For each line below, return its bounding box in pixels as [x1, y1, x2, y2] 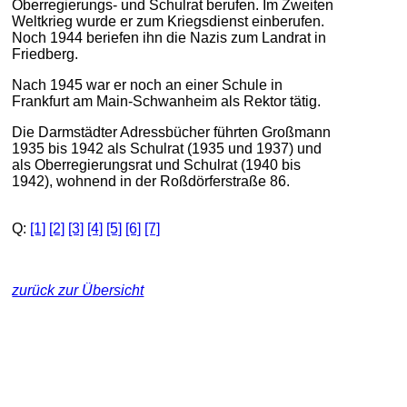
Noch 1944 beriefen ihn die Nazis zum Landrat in [12, 29, 327, 45]
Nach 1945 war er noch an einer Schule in [12, 76, 283, 93]
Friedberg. [12, 45, 79, 62]
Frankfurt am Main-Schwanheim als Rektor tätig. [12, 93, 322, 109]
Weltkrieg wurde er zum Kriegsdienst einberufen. [12, 13, 325, 29]
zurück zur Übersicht [12, 282, 144, 298]
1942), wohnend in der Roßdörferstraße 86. [12, 173, 291, 189]
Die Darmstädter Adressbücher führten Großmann [12, 124, 332, 140]
